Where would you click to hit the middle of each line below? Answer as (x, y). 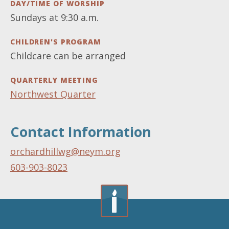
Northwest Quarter (53, 94)
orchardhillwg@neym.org (65, 151)
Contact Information (81, 132)
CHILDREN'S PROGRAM (56, 42)
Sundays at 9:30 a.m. (54, 17)
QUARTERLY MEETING (54, 80)
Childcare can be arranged (68, 56)
